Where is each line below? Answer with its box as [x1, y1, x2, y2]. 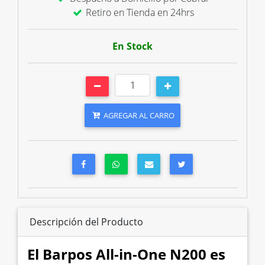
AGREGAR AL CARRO [101, 109, 174, 121]
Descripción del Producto [30, 215, 143, 228]
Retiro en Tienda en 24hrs [83, 5, 194, 19]
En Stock [112, 39, 153, 53]
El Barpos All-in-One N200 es [27, 244, 225, 264]
